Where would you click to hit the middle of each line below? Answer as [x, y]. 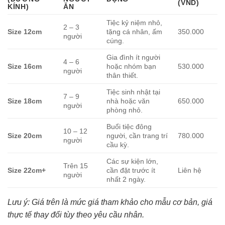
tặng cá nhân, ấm [135, 31]
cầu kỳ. [118, 144]
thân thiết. [123, 75]
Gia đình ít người [134, 57]
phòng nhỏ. [125, 110]
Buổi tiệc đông [129, 126]
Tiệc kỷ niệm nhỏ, [135, 22]
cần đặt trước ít [131, 170]
